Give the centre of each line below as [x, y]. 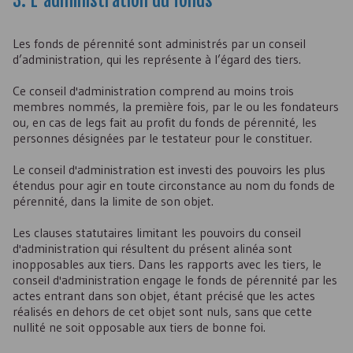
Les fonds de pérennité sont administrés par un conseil [159, 43]
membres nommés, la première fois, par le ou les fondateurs [176, 106]
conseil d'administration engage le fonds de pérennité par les [175, 280]
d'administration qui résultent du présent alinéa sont [152, 248]
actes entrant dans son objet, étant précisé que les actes [164, 295]
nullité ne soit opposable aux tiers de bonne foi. [139, 327]
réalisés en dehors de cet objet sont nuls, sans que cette [162, 311]
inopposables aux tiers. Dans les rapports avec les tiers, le [167, 264]
